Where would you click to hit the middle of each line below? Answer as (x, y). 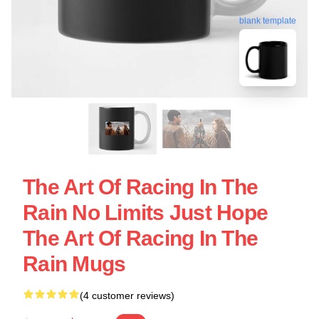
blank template (268, 22)
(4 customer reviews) (127, 296)
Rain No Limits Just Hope (145, 213)
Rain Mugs (74, 264)
